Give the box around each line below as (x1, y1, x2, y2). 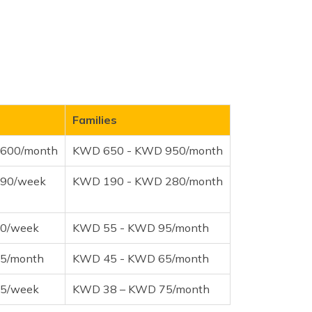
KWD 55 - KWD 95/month (72, 220, 209, 235)
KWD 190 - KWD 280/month (72, 173, 223, 188)
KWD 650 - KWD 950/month (72, 143, 223, 157)
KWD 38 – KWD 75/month (72, 281, 210, 296)
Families (72, 112, 117, 127)
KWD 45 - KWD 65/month (72, 251, 209, 265)
